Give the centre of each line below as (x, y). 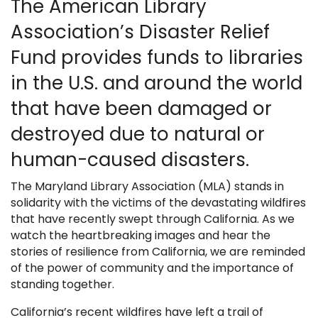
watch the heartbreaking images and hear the (141, 236)
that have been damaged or (141, 109)
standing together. (62, 285)
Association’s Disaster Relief (140, 32)
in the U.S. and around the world (157, 83)
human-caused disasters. (130, 160)
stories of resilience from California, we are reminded (158, 252)
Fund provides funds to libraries (157, 58)
